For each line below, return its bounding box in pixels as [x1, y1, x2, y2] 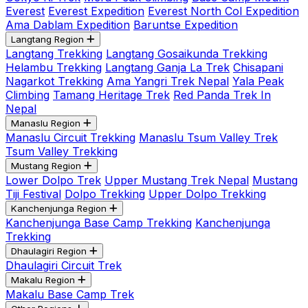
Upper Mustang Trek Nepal [104, 173, 249, 187]
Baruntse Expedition [133, 18, 238, 32]
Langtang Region [11, 34, 84, 45]
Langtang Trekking [5, 47, 102, 60]
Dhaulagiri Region [11, 245, 87, 256]
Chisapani [233, 60, 283, 74]
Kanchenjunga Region [11, 203, 107, 214]
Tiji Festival [5, 187, 61, 201]
